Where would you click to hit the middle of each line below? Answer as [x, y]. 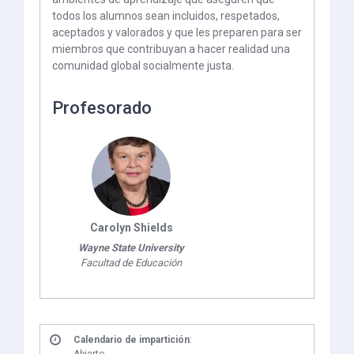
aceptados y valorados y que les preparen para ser [177, 33]
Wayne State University [131, 248]
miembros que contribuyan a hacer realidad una [171, 49]
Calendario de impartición [132, 340]
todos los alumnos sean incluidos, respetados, [166, 16]
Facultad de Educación [131, 263]
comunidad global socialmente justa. [143, 66]
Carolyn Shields [131, 228]
